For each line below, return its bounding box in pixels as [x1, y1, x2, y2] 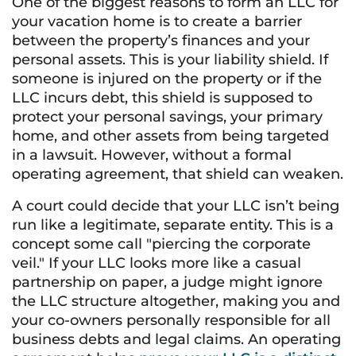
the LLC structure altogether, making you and [12, 292, 340, 310]
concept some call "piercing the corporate [12, 235, 311, 253]
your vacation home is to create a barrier [12, 13, 302, 30]
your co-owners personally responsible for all [12, 311, 331, 329]
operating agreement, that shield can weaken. [12, 165, 343, 183]
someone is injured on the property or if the [12, 70, 322, 87]
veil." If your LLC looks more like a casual [12, 254, 301, 272]
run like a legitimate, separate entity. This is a [12, 216, 334, 234]
